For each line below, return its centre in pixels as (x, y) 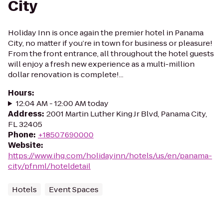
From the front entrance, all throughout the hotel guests (111, 54)
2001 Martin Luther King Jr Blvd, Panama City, (127, 114)
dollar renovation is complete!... (66, 74)
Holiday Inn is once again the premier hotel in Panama (106, 33)
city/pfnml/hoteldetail (49, 166)
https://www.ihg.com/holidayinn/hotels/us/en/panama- (110, 156)
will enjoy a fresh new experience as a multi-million (101, 64)
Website (24, 145)
